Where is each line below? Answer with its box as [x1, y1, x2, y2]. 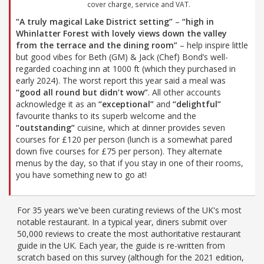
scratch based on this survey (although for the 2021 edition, [17, 251, 244, 263]
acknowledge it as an [16, 98, 98, 110]
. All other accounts [148, 86, 221, 98]
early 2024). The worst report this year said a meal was [16, 74, 226, 86]
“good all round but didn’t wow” [16, 86, 148, 98]
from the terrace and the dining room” [16, 39, 177, 51]
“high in [182, 15, 214, 27]
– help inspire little [177, 39, 248, 51]
